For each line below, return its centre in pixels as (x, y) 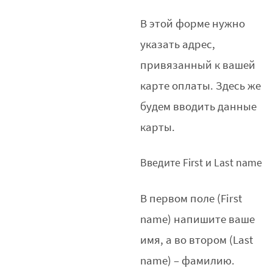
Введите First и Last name (201, 162)
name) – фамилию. (188, 261)
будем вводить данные (199, 106)
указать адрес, (178, 44)
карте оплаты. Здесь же (201, 86)
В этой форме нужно (193, 23)
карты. (158, 127)
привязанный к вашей (198, 65)
